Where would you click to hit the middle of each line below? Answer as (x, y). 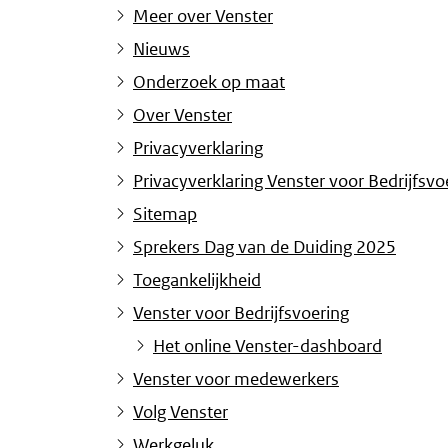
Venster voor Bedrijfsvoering (241, 313)
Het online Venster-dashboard (267, 346)
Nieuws (161, 49)
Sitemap (165, 214)
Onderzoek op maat (209, 82)
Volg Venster (180, 412)
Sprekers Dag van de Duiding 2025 (264, 247)
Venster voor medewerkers (236, 379)
